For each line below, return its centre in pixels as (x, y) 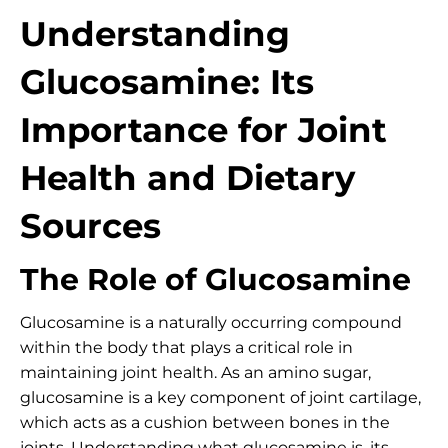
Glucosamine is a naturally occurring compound (211, 322)
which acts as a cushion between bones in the (205, 422)
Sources (90, 226)
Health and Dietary (187, 178)
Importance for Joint (203, 130)
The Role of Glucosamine (215, 279)
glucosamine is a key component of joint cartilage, (220, 397)
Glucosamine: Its (167, 82)
